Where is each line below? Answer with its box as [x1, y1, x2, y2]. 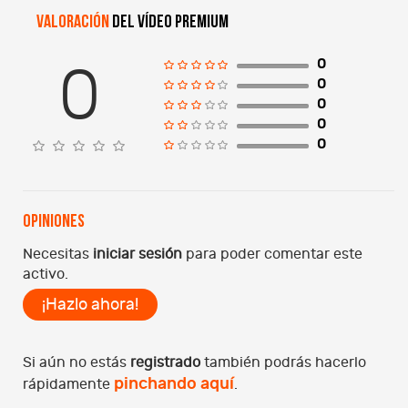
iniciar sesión [93, 245, 182, 262]
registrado [130, 353, 200, 371]
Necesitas [23, 245, 93, 262]
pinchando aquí [114, 373, 234, 393]
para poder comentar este [182, 245, 362, 262]
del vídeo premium [112, 13, 229, 32]
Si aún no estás [23, 353, 130, 371]
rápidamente [23, 375, 114, 393]
